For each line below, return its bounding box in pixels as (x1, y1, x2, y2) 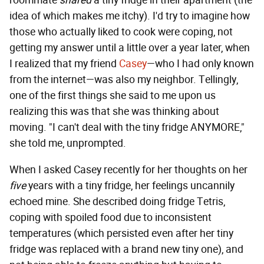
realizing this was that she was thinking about (9, 105, 219, 118)
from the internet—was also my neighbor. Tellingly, (9, 73, 238, 87)
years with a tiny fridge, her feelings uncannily (26, 179, 235, 193)
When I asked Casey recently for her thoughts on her (9, 163, 247, 177)
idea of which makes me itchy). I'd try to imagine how (9, 9, 250, 23)
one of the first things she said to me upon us (9, 89, 216, 103)
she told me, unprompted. (9, 137, 126, 150)
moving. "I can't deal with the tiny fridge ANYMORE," (9, 121, 245, 134)
